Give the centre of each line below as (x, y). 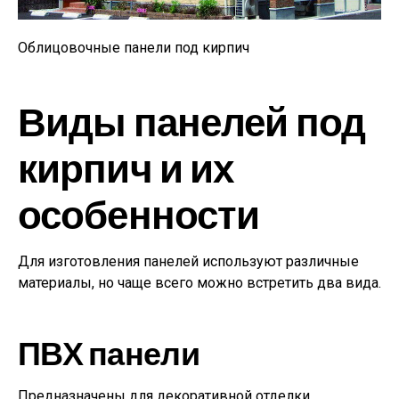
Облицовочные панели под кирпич (134, 48)
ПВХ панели (109, 353)
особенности (139, 214)
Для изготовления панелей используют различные (188, 262)
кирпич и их (126, 167)
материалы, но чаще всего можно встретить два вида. (199, 283)
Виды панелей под (191, 121)
